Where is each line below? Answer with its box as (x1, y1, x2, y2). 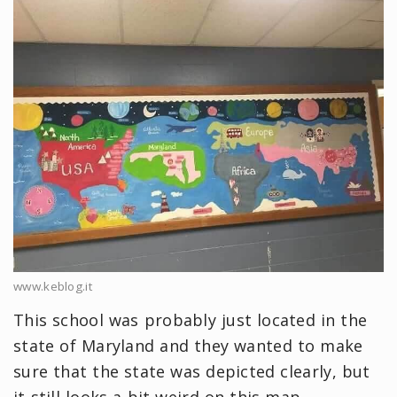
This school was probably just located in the (13, 309, 368, 331)
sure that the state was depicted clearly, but (13, 361, 370, 383)
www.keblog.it (13, 278, 92, 295)
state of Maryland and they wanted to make (13, 335, 363, 357)
